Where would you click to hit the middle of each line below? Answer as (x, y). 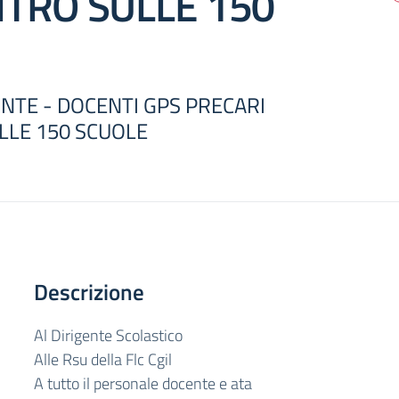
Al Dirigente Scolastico (108, 335)
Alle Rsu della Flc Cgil (103, 359)
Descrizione (89, 292)
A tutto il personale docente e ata (143, 383)
